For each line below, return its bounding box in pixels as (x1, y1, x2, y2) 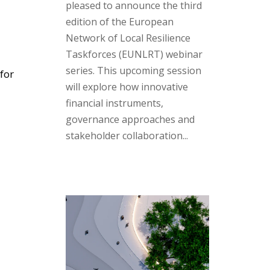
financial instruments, (65, 96, 163, 110)
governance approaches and (65, 112, 195, 126)
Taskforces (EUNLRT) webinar (65, 47, 202, 61)
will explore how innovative (65, 80, 188, 93)
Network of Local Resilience (65, 31, 190, 45)
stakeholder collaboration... (65, 128, 188, 142)
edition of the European (65, 14, 174, 28)
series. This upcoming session (65, 63, 201, 77)
